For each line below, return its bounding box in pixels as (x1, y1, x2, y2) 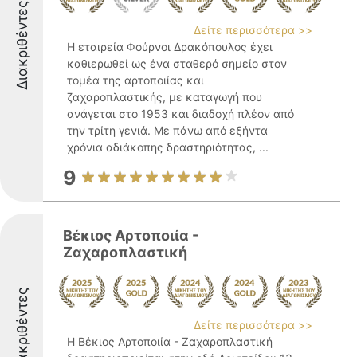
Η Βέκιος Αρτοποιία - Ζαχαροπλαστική (67, 335, 273, 348)
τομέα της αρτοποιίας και (67, 73, 204, 87)
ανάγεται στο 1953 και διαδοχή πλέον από (67, 107, 294, 120)
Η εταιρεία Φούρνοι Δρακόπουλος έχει (67, 40, 273, 53)
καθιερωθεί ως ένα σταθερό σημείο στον (67, 57, 287, 70)
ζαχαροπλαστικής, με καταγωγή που (67, 90, 262, 104)
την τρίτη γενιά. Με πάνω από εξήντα (67, 124, 268, 137)
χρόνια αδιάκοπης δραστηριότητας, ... (67, 140, 269, 154)
